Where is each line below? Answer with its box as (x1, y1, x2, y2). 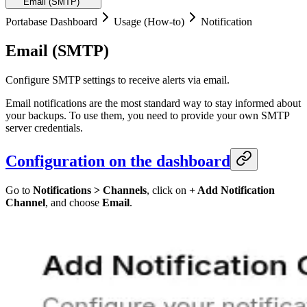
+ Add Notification (189, 184, 275, 196)
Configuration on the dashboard (5, 151, 230, 170)
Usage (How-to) (114, 16, 184, 27)
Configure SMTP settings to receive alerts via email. (5, 73, 230, 86)
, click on (147, 184, 189, 196)
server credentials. (5, 121, 83, 134)
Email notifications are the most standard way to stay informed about (5, 97, 301, 109)
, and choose (45, 196, 102, 208)
